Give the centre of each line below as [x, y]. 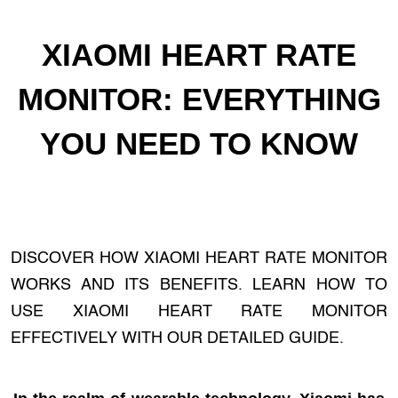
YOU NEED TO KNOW [199, 143]
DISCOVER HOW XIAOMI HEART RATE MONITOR [199, 259]
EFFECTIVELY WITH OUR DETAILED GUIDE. [177, 338]
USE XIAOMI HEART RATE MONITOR [199, 312]
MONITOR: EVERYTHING [199, 99]
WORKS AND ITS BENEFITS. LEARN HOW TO [199, 285]
